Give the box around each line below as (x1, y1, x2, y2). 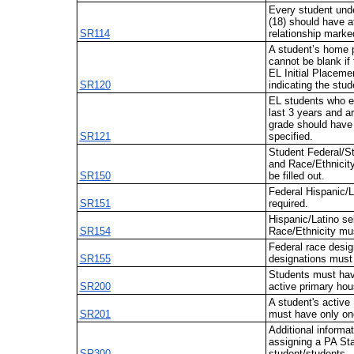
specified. (268, 130, 313, 143)
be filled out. (268, 170, 325, 183)
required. (268, 198, 308, 210)
